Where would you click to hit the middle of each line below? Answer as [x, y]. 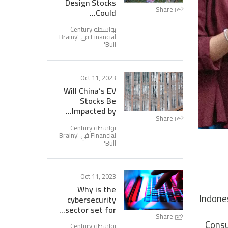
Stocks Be [98, 101]
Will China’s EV [90, 91]
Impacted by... [94, 111]
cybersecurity [92, 199]
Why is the [97, 189]
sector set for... [91, 210]
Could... [106, 12]
